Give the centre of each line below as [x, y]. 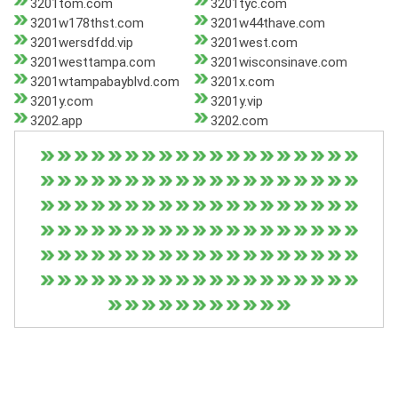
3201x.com [242, 82]
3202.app [56, 121]
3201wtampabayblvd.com [105, 82]
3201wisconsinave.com [279, 63]
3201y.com [62, 102]
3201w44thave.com [267, 24]
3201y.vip [236, 102]
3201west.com [254, 43]
